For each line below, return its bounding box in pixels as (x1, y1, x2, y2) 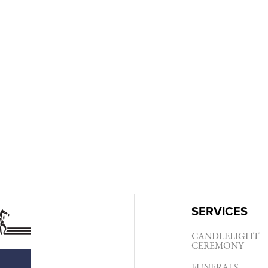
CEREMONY (191, 240, 244, 253)
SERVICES (191, 205, 248, 219)
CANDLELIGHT (191, 230, 260, 243)
